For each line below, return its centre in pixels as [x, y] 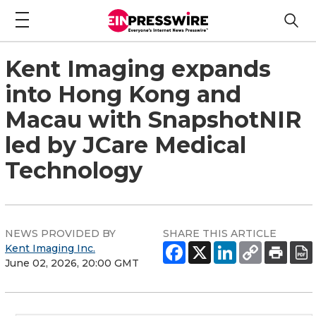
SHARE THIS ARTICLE [220, 233]
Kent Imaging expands [138, 68]
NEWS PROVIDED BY [60, 233]
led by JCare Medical [126, 145]
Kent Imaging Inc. [50, 248]
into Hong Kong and [123, 94]
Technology [74, 170]
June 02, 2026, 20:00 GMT [72, 263]
